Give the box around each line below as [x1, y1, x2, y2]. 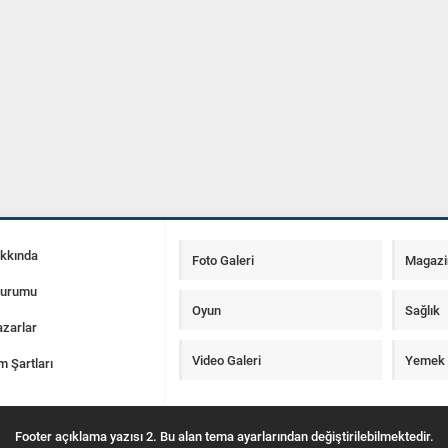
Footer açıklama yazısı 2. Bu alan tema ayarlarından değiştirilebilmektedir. [14, 427, 434, 445]
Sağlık [405, 301, 441, 319]
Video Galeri [192, 351, 261, 369]
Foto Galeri [192, 251, 254, 269]
